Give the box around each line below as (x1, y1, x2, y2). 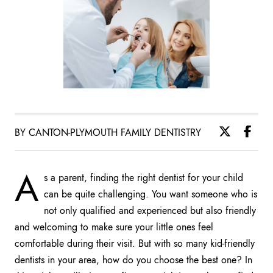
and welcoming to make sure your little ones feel (15, 219, 213, 234)
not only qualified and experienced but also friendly (44, 203, 256, 218)
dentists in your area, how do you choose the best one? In (15, 252, 252, 267)
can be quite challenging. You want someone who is (44, 186, 257, 201)
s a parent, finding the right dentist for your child (44, 170, 243, 185)
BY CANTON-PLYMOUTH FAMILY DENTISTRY (15, 125, 201, 140)
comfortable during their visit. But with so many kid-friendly (15, 236, 255, 250)
